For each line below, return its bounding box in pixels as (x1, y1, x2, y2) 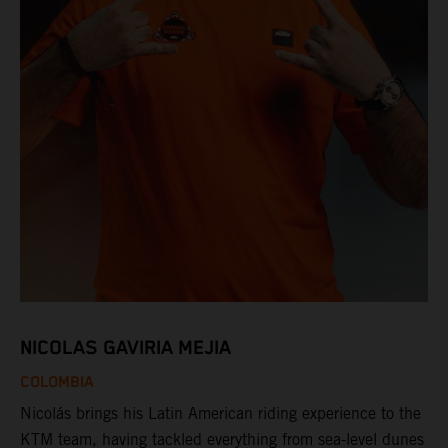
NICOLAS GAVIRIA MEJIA (20, 336, 231, 360)
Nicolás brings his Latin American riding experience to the (20, 403, 421, 423)
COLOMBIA (20, 373, 94, 392)
